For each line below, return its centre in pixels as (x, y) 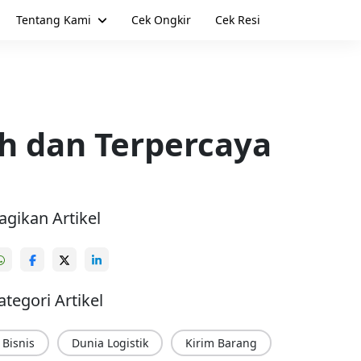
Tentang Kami (53, 20)
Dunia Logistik (110, 343)
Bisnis (19, 343)
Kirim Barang (222, 343)
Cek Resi (238, 20)
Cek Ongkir (161, 20)
